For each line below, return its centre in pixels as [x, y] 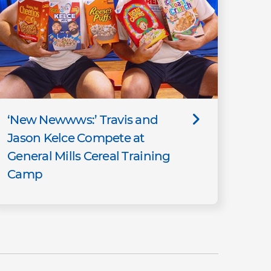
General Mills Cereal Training [89, 156]
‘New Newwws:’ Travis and [83, 119]
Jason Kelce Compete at [76, 138]
